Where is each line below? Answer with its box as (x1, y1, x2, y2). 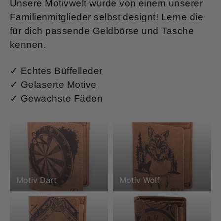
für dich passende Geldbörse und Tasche (10, 25, 194, 36)
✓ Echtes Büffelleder (10, 65, 103, 76)
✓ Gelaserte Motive (10, 79, 97, 90)
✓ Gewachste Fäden (10, 93, 103, 104)
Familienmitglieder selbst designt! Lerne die (10, 11, 204, 22)
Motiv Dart (16, 175, 57, 185)
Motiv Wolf (119, 175, 160, 185)
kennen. (10, 39, 46, 50)
